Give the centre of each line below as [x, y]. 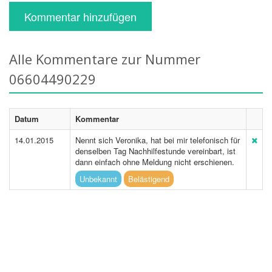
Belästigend [149, 179]
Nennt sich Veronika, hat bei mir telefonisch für [158, 140]
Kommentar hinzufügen [80, 16]
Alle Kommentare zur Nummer [105, 59]
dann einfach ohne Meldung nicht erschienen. [155, 162]
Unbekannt [98, 179]
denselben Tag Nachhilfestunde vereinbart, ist [155, 151]
